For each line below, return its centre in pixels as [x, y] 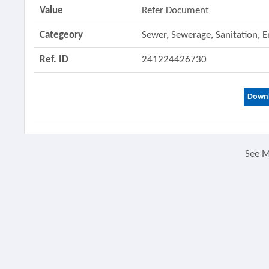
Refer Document [176, 11]
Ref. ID [54, 60]
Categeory [62, 35]
